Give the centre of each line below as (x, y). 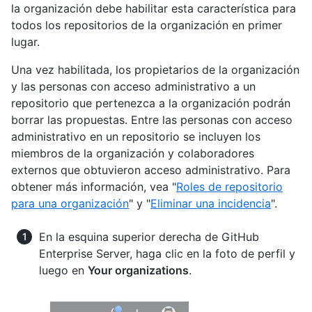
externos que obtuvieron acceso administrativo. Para (151, 170)
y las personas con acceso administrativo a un (133, 86)
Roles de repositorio (229, 187)
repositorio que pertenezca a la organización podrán (151, 103)
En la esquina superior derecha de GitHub (149, 237)
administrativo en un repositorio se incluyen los (136, 136)
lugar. (25, 42)
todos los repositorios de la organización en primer (147, 25)
